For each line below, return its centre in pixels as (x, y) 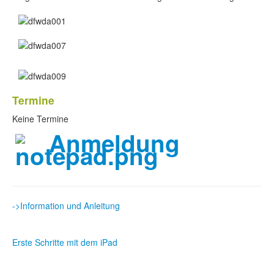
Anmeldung (114, 143)
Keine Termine (40, 119)
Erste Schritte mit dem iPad (65, 242)
